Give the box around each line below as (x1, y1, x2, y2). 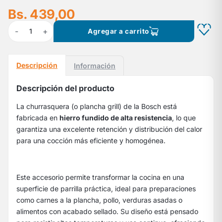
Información (74, 61, 115, 70)
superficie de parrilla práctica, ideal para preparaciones (16, 184, 196, 193)
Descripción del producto (16, 83, 114, 93)
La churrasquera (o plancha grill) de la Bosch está (16, 102, 177, 111)
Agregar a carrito (88, 27, 149, 35)
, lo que (172, 113, 196, 122)
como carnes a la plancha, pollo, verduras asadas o (16, 195, 182, 204)
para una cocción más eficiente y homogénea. (16, 136, 166, 145)
